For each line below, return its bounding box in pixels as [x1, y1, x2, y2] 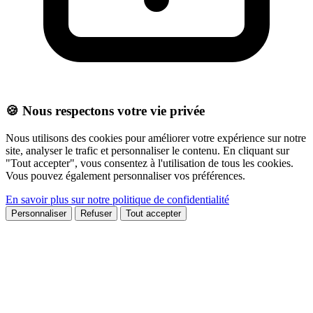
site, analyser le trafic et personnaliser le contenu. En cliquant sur [6, 144, 289, 156]
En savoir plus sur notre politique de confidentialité [6, 193, 229, 205]
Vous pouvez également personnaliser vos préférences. [6, 169, 245, 182]
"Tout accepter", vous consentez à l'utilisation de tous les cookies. [6, 156, 293, 169]
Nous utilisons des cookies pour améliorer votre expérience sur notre [6, 131, 306, 144]
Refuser [80, 208, 112, 219]
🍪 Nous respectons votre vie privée [6, 103, 205, 118]
